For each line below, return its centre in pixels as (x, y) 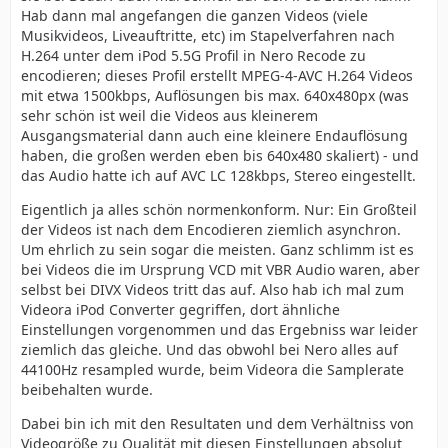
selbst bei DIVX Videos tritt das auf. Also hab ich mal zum (212, 289)
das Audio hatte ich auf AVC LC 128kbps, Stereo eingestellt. (218, 175)
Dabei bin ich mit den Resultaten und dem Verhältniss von (217, 423)
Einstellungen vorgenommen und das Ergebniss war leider (219, 329)
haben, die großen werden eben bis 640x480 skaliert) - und (220, 155)
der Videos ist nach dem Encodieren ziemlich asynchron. (211, 229)
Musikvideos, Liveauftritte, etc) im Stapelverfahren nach (208, 35)
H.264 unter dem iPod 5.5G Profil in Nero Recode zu (193, 55)
